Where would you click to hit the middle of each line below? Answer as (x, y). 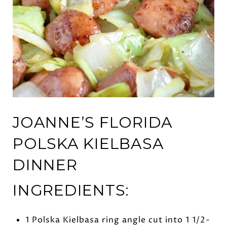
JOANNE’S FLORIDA (93, 122)
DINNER (45, 165)
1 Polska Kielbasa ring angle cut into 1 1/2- (118, 220)
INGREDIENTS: (71, 190)
